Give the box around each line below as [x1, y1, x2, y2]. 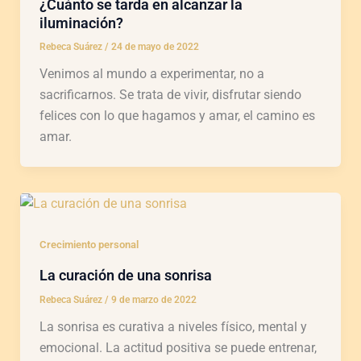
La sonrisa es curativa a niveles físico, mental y [39, 318, 307, 334]
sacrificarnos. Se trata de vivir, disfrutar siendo [39, 87, 301, 103]
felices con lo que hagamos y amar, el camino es [39, 108, 315, 124]
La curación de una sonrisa [39, 266, 212, 284]
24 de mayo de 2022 [110, 41, 199, 53]
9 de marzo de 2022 [110, 293, 197, 305]
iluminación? [39, 14, 123, 31]
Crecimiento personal [39, 239, 139, 251]
